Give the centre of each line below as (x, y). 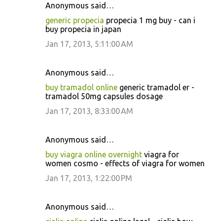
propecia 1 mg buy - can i (150, 20)
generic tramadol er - (156, 87)
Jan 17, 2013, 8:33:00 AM (89, 111)
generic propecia (75, 20)
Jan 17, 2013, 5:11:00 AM (89, 44)
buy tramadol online (81, 87)
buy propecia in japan (83, 29)
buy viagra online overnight (94, 154)
